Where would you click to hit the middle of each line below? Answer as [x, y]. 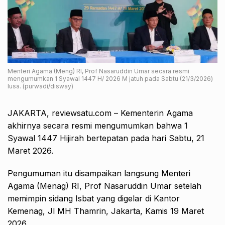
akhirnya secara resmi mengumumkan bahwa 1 [98, 126]
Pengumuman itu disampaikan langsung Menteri [99, 174]
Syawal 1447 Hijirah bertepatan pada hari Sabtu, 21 [106, 138]
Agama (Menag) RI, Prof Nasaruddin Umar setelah [104, 186]
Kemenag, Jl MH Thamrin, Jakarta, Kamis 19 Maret [106, 211]
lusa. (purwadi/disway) [40, 86]
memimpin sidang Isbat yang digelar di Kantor [94, 199]
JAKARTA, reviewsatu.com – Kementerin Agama [100, 113]
